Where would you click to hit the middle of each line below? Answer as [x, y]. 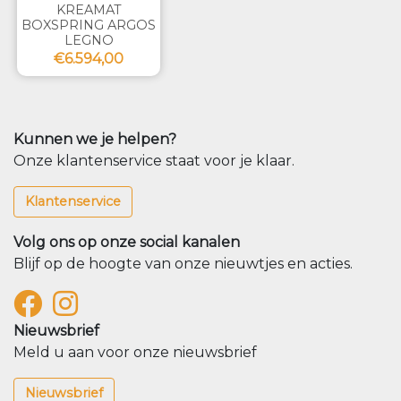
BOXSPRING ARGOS [89, 26]
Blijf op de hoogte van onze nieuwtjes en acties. [183, 264]
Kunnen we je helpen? [95, 140]
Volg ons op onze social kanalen [127, 243]
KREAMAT [89, 10]
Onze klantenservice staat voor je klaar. [154, 161]
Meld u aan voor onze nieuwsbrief [135, 353]
